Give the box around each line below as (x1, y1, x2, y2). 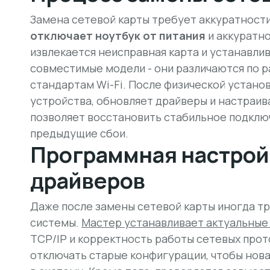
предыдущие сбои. (30, 126, 128, 140)
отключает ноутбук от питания (30, 28, 206, 43)
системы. (30, 215, 81, 230)
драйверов (30, 166, 145, 195)
